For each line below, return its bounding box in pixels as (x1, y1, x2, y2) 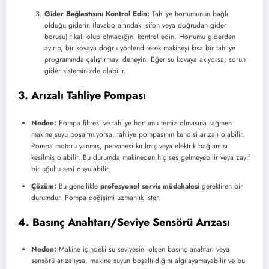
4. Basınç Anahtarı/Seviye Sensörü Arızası (18, 214, 230, 230)
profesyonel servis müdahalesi (100, 180, 199, 192)
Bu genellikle (56, 180, 100, 192)
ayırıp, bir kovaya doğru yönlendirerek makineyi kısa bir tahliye (44, 43, 235, 54)
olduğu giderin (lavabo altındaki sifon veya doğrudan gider (44, 20, 226, 31)
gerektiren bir (199, 180, 243, 192)
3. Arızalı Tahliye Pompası (18, 88, 146, 104)
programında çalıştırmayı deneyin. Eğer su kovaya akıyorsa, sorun (44, 54, 246, 65)
